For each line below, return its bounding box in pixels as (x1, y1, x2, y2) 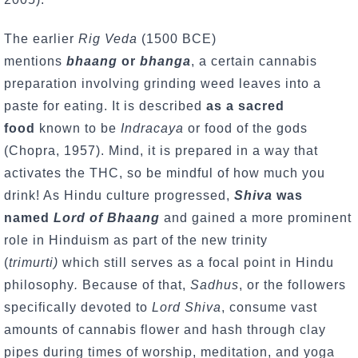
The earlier (4, 32, 78, 46)
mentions (4, 54, 66, 69)
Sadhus (190, 278, 239, 292)
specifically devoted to (4, 300, 152, 315)
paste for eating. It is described (4, 99, 206, 113)
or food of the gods (184, 121, 308, 136)
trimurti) (9, 256, 62, 270)
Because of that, (78, 278, 190, 292)
